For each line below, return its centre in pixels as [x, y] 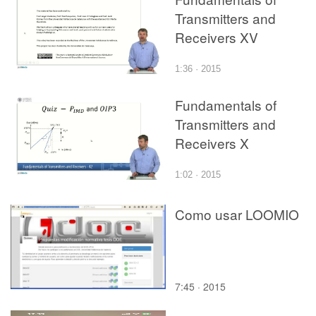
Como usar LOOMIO [237, 214]
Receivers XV [217, 37]
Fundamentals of [226, 104]
